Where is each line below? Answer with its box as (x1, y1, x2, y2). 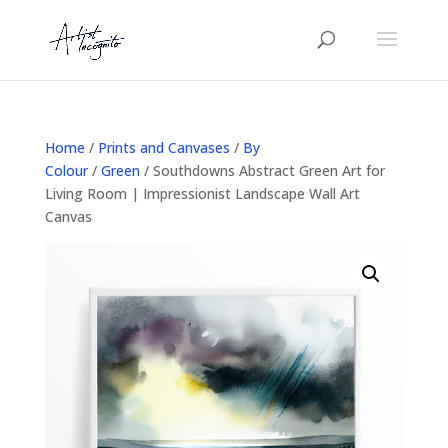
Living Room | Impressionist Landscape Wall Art (44, 184, 360, 203)
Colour (44, 161, 88, 180)
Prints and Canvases (97, 138, 230, 157)
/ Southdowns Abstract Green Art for (139, 161, 385, 180)
